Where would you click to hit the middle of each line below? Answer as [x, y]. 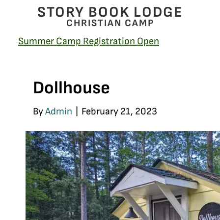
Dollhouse [72, 88]
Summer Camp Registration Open [89, 41]
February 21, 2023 [120, 111]
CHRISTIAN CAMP [110, 23]
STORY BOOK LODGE [110, 12]
